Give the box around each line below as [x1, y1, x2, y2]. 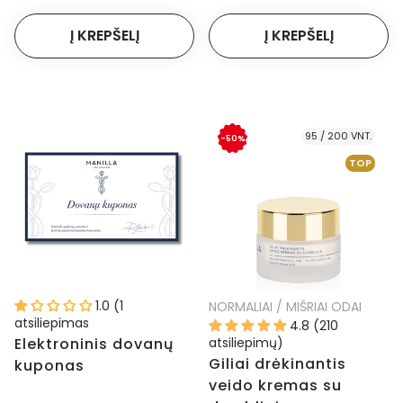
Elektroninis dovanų [14, 334, 174, 355]
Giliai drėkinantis [209, 354, 346, 375]
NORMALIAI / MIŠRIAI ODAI [209, 298, 362, 317]
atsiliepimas [14, 314, 89, 333]
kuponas [14, 355, 85, 377]
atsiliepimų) [209, 334, 283, 353]
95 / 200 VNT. [305, 129, 372, 144]
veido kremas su [209, 375, 342, 397]
